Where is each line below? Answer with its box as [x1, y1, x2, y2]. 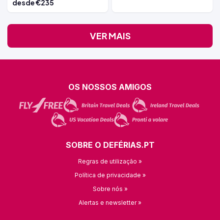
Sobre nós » [92, 185, 128, 193]
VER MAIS [89, 30, 131, 42]
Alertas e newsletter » [79, 199, 141, 207]
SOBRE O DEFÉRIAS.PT [65, 140, 155, 150]
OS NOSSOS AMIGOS [68, 82, 152, 92]
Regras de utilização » [78, 158, 142, 165]
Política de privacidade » [74, 171, 146, 179]
